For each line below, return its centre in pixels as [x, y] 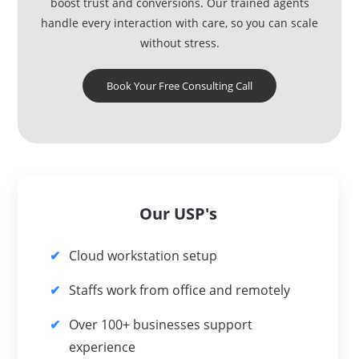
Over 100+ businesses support [161, 324]
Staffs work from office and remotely [180, 290]
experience [103, 347]
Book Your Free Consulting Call [179, 85]
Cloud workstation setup [143, 255]
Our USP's [178, 213]
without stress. [179, 42]
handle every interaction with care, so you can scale [179, 22]
